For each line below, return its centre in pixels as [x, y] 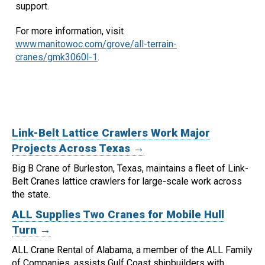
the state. [31, 195]
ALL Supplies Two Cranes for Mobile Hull [118, 215]
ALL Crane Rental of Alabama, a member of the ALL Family [132, 250]
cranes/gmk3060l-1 [56, 57]
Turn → [31, 230]
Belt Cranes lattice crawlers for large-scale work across [127, 182]
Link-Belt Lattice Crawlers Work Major [111, 133]
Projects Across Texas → [78, 149]
